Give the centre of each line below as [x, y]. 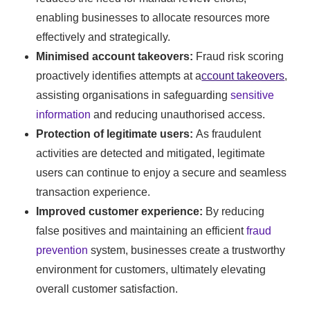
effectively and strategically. [103, 37]
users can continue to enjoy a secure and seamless [162, 173]
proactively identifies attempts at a [119, 76]
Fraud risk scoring [239, 57]
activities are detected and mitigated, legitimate [151, 154]
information [64, 115]
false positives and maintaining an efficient [142, 231]
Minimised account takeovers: [115, 57]
